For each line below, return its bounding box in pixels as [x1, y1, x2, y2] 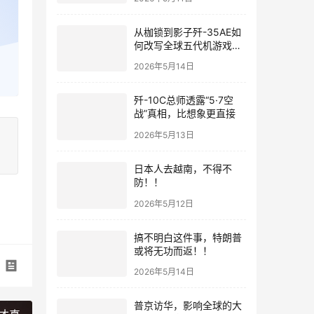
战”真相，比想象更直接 [134, 107, 235, 120]
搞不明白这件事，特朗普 [134, 231, 242, 243]
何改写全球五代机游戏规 [134, 39, 242, 51]
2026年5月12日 [134, 198, 193, 209]
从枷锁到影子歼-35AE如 [134, 25, 241, 38]
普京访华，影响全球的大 [134, 299, 242, 312]
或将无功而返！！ [134, 244, 212, 257]
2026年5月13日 [134, 129, 194, 140]
